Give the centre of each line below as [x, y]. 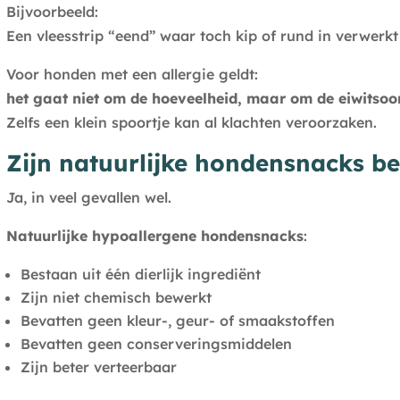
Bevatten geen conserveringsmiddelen [156, 344]
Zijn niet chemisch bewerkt [116, 298]
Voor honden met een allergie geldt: [132, 75]
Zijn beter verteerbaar [98, 367]
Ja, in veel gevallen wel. [88, 198]
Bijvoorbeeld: [52, 12]
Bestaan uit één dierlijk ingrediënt [140, 275]
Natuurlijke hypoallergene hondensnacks [154, 236]
